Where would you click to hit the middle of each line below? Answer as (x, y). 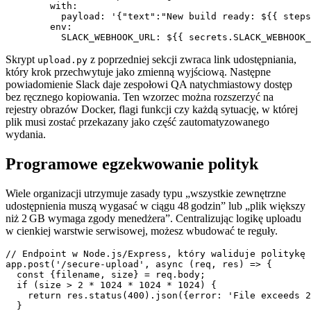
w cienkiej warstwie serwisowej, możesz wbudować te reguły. (142, 230)
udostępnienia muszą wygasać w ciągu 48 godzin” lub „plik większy (155, 205)
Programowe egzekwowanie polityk (132, 163)
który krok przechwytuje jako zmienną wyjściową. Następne (138, 72)
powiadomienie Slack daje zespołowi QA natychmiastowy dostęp (149, 84)
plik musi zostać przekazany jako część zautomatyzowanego (137, 121)
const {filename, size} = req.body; (106, 274)
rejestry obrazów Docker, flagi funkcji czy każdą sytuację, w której (152, 109)
